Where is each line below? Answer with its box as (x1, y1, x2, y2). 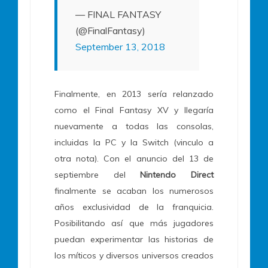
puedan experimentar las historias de (54, 234, 214, 245)
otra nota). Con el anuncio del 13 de (54, 153, 214, 165)
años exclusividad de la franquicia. (54, 202, 214, 213)
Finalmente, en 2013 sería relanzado (54, 89, 214, 100)
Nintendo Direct (140, 169, 214, 181)
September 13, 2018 (75, 41, 165, 53)
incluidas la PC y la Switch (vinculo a (54, 137, 214, 148)
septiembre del (54, 169, 141, 181)
